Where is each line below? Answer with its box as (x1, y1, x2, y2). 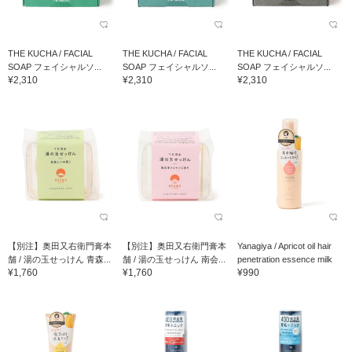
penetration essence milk (236, 255, 332, 265)
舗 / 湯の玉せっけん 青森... (8, 255, 111, 265)
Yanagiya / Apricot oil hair (236, 241, 332, 251)
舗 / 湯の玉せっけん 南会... (122, 255, 225, 265)
